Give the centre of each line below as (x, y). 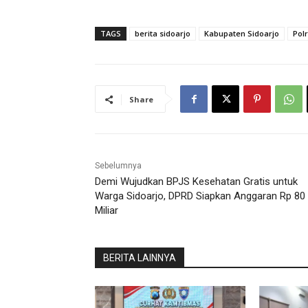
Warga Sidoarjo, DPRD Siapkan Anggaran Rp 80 (200, 196)
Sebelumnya (118, 166)
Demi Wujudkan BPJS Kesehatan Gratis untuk (196, 182)
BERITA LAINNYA (140, 258)
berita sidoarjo (163, 34)
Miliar (107, 211)
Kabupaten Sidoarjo (242, 34)
